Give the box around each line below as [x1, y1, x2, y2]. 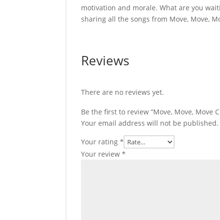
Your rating [81, 137, 120, 146]
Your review [81, 149, 122, 159]
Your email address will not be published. [81, 118, 219, 128]
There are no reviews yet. [81, 87, 165, 97]
